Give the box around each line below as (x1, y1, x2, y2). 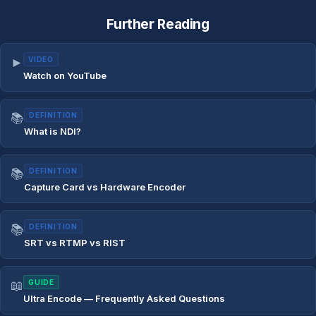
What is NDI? (24, 125, 81, 137)
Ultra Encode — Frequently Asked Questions (23, 292, 225, 304)
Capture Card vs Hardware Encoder (24, 181, 186, 193)
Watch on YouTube (23, 69, 107, 81)
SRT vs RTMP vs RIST (24, 236, 126, 248)
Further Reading (107, 15, 209, 32)
